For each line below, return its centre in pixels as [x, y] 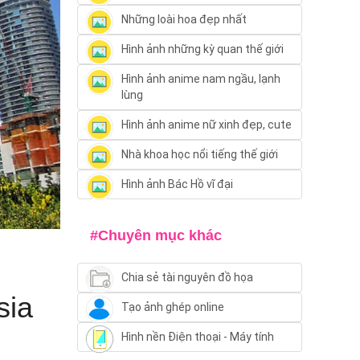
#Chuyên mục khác [156, 235]
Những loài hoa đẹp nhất [184, 20]
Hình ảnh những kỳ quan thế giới [202, 49]
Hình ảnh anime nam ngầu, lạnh [200, 79]
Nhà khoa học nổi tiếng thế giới [199, 155]
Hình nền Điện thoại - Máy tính [197, 337]
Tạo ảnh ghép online [172, 307]
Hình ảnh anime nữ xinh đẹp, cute [206, 125]
